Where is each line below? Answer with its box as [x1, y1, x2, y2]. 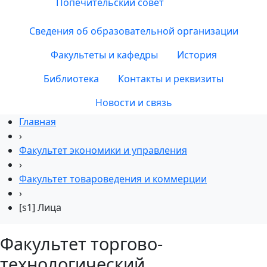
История [176, 48, 217, 61]
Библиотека [44, 72, 99, 85]
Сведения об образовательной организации [29, 24, 238, 38]
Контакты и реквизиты [118, 72, 223, 85]
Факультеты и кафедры [50, 48, 158, 61]
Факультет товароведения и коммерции [19, 172, 207, 185]
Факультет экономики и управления [19, 144, 187, 157]
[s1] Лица [19, 201, 61, 214]
